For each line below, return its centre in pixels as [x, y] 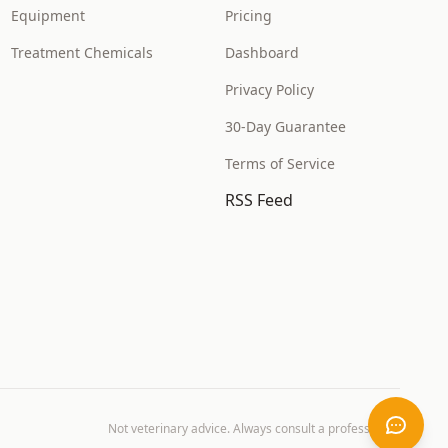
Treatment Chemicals [81, 52]
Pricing [249, 15]
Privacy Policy [270, 89]
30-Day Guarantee [286, 126]
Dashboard [262, 52]
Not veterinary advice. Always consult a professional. [254, 428]
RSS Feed [259, 200]
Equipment [47, 15]
